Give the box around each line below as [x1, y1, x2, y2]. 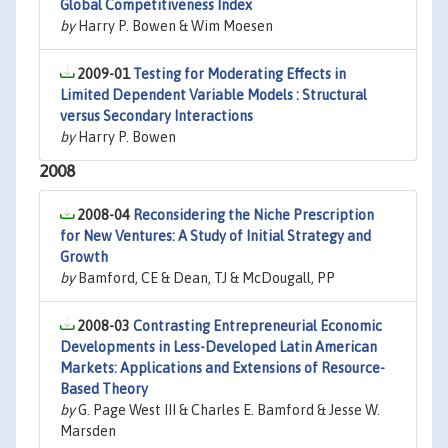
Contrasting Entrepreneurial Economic [133, 318, 382, 334]
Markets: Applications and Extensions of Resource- [60, 360, 385, 376]
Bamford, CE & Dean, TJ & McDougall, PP [75, 270, 335, 286]
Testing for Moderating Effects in [133, 66, 346, 82]
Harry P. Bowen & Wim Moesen [75, 18, 273, 34]
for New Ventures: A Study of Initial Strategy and [60, 228, 371, 244]
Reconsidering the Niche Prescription [133, 207, 374, 223]
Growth [60, 249, 108, 265]
